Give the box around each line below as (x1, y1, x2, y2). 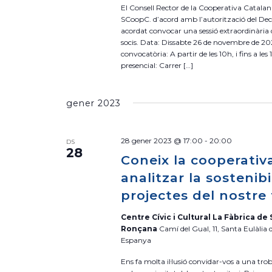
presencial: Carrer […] (121, 61, 194, 70)
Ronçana (121, 224, 160, 233)
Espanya (121, 236, 152, 245)
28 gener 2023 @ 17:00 (121, 136, 203, 145)
